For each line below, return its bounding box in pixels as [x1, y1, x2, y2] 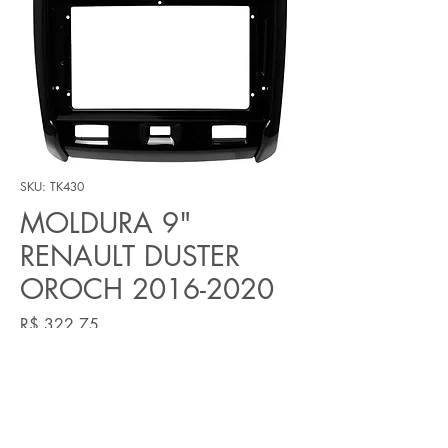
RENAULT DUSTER [20, 237, 240, 274]
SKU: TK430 [20, 177, 84, 195]
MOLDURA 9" [20, 204, 192, 241]
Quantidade [20, 358, 92, 378]
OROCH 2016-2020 [20, 270, 274, 307]
